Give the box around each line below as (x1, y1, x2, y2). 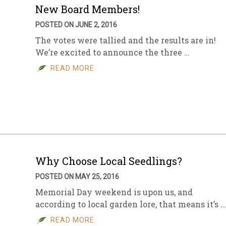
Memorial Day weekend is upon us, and (35, 187, 193, 197)
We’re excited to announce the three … (35, 47, 190, 58)
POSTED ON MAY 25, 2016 (35, 173, 119, 181)
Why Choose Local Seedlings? (35, 154, 182, 167)
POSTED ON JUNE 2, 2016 (35, 21, 117, 29)
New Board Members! (35, 3, 140, 16)
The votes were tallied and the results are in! (35, 35, 216, 45)
